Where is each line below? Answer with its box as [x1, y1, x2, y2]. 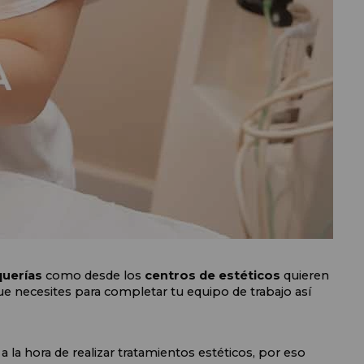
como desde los [45, 268, 145, 284]
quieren [279, 268, 329, 284]
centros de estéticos [144, 268, 280, 284]
